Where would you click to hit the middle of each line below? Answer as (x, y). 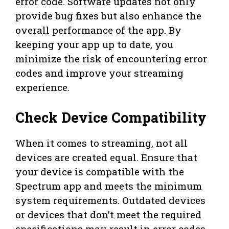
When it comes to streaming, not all (101, 143)
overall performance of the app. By (98, 30)
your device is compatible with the (100, 171)
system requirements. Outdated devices (110, 200)
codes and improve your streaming (99, 73)
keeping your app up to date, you (94, 44)
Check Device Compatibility (111, 117)
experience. (42, 87)
